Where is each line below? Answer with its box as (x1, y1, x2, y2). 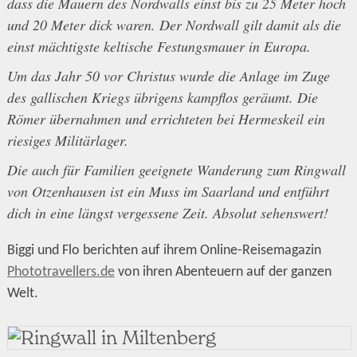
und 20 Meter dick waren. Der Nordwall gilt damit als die (6, 15, 341, 35)
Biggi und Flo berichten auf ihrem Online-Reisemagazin (6, 243, 321, 259)
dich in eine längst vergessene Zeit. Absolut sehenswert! (6, 203, 328, 223)
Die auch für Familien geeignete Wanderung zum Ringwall (6, 160, 346, 180)
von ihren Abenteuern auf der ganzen (114, 265, 331, 280)
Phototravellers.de (6, 265, 115, 280)
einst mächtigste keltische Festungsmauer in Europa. (6, 37, 311, 57)
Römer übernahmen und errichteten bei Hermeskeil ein (6, 109, 325, 129)
